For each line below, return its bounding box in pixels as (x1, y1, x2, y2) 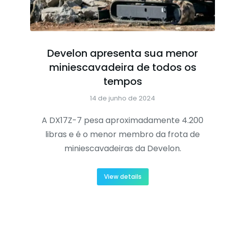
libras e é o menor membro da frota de (45, 128, 200, 140)
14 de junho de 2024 (90, 93, 155, 103)
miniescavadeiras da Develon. (64, 142, 181, 154)
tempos (103, 74, 142, 88)
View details (103, 172, 142, 181)
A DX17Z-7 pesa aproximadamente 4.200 (42, 114, 203, 126)
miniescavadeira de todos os (49, 60, 196, 74)
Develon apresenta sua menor (47, 46, 198, 60)
